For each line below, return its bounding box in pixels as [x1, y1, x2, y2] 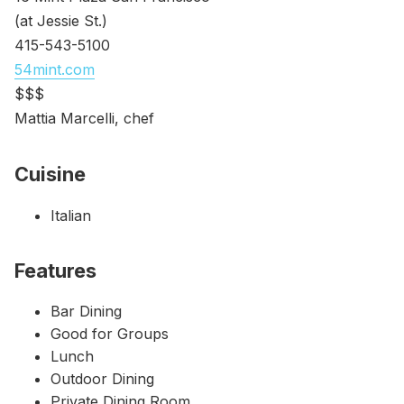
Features [14, 258, 96, 282]
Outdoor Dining [50, 370, 154, 389]
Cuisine [14, 162, 86, 187]
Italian [50, 206, 91, 225]
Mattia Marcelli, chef [14, 109, 154, 128]
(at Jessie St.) [14, 12, 107, 31]
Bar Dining [50, 302, 122, 321]
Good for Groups [50, 325, 169, 344]
